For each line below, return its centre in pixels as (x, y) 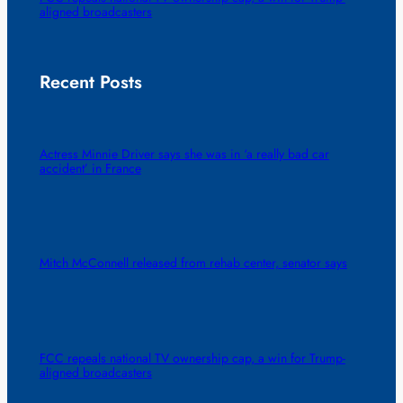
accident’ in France (90, 169)
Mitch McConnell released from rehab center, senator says (193, 263)
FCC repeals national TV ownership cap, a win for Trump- (192, 358)
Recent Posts (90, 82)
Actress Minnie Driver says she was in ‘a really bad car (184, 154)
